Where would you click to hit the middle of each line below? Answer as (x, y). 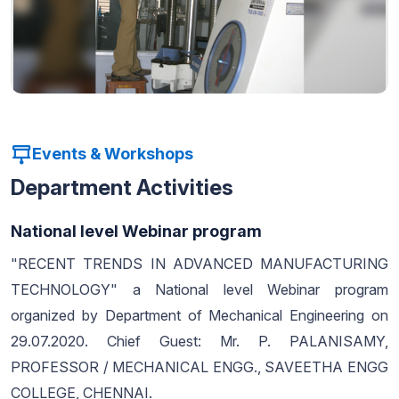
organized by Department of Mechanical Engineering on (199, 315)
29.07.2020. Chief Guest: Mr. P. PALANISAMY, (199, 341)
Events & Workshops (113, 154)
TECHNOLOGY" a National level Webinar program (199, 289)
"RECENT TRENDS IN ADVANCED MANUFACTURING (199, 263)
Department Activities (122, 187)
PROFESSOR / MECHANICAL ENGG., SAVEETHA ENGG (199, 366)
